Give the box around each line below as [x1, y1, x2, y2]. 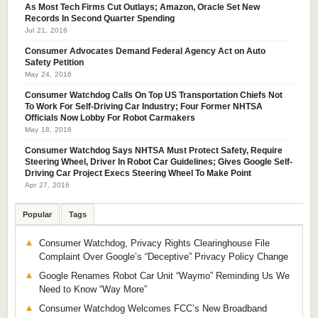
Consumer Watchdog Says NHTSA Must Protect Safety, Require [25, 146, 283, 155]
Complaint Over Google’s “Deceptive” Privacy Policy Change [39, 251, 288, 263]
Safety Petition [25, 58, 84, 67]
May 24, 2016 [25, 70, 72, 79]
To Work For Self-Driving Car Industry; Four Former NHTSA [25, 102, 263, 111]
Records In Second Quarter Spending [25, 14, 175, 23]
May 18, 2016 [25, 126, 72, 134]
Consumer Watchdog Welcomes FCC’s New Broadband [39, 303, 267, 314]
